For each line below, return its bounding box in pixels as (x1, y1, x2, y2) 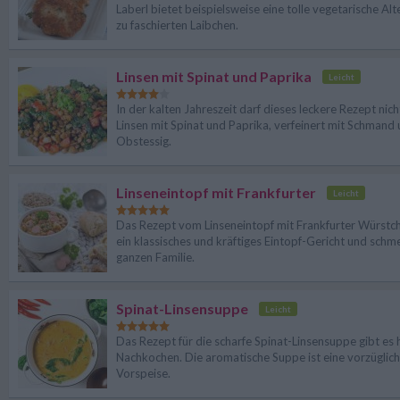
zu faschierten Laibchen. (116, 18, 238, 32)
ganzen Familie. (116, 250, 195, 264)
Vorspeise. (116, 366, 171, 380)
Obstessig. (116, 134, 171, 148)
